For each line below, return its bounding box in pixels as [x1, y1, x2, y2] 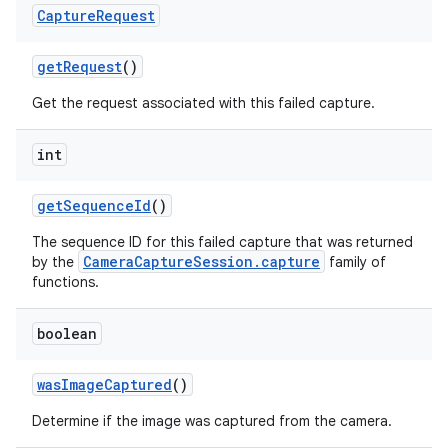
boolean [37, 324, 97, 343]
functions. [32, 273, 99, 291]
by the [32, 253, 78, 271]
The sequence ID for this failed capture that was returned [32, 233, 413, 251]
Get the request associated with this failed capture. [32, 94, 375, 112]
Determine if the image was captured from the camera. [32, 412, 392, 430]
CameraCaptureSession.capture [83, 252, 320, 271]
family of [325, 253, 386, 271]
